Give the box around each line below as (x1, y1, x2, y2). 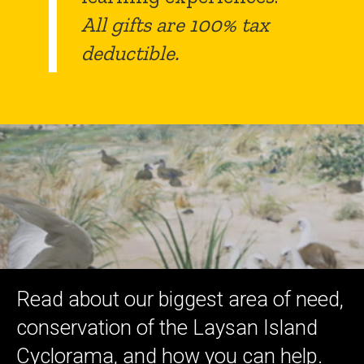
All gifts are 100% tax (81, 12, 269, 38)
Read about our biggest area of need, (16, 287, 344, 312)
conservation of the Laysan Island (16, 315, 318, 340)
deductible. (81, 41, 179, 67)
